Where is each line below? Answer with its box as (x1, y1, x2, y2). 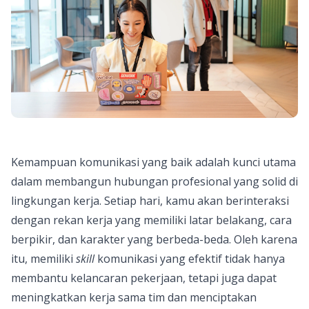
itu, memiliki (11, 251, 76, 267)
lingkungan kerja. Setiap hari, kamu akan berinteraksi (11, 193, 289, 209)
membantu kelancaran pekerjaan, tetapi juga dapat (11, 270, 277, 286)
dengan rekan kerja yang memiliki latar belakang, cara (11, 212, 292, 228)
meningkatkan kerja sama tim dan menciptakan (11, 290, 257, 306)
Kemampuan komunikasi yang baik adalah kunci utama (11, 154, 296, 170)
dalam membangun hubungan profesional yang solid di (11, 174, 298, 190)
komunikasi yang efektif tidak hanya (97, 251, 285, 267)
